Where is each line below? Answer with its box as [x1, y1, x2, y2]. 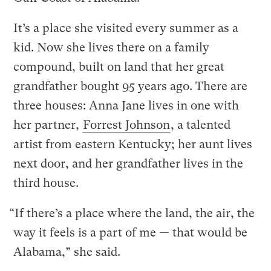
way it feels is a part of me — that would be [13, 225, 248, 240]
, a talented [171, 117, 231, 132]
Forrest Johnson [83, 117, 171, 132]
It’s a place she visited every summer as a [13, 21, 239, 35]
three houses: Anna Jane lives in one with [13, 98, 240, 113]
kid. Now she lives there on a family [13, 40, 210, 54]
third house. [13, 175, 79, 190]
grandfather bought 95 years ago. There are [13, 79, 248, 93]
